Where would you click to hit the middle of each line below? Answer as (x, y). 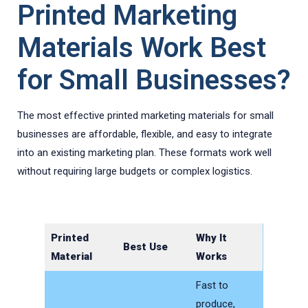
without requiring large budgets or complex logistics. (135, 172)
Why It (211, 238)
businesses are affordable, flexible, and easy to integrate (145, 134)
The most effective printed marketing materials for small (145, 116)
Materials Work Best (142, 48)
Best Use (145, 247)
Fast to (212, 286)
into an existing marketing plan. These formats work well (144, 153)
